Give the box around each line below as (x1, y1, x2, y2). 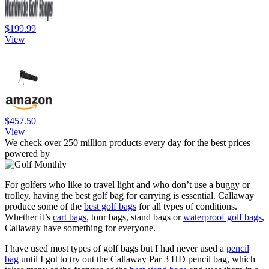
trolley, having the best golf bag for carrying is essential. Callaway (5, 190, 254, 201)
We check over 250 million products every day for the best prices (5, 138, 250, 148)
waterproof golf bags (183, 212, 262, 223)
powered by (5, 148, 50, 159)
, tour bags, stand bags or (86, 212, 183, 223)
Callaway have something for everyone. (5, 223, 156, 234)
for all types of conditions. (136, 201, 237, 212)
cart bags (53, 212, 86, 223)
